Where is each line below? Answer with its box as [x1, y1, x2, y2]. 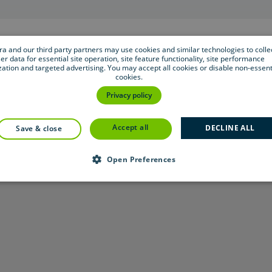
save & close [20, 123, 62, 134]
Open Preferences [106, 154, 175, 165]
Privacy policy [106, 89, 152, 100]
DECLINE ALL [205, 122, 255, 133]
